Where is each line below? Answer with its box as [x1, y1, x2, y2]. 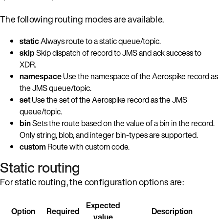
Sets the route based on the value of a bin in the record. [31, 117, 215, 129]
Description [152, 205, 193, 217]
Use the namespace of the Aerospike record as [62, 70, 218, 82]
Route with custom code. [46, 140, 130, 153]
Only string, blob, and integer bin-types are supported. [20, 129, 198, 141]
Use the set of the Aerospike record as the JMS [30, 93, 187, 106]
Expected [86, 199, 120, 211]
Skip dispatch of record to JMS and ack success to [35, 46, 201, 59]
